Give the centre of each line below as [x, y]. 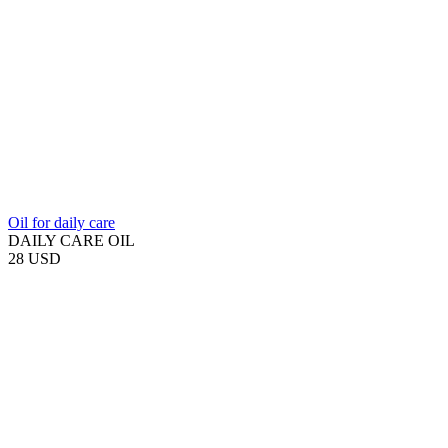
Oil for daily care [61, 222]
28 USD [34, 258]
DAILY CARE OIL [71, 240]
